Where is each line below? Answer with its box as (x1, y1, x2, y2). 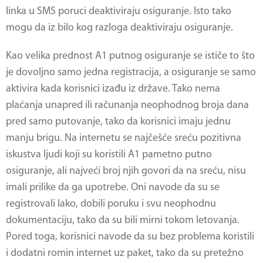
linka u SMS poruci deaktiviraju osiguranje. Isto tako (6, 6, 231, 17)
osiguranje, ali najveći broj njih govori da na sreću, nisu (6, 166, 246, 177)
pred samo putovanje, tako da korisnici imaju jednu (6, 116, 231, 127)
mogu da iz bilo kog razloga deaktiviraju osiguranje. (6, 22, 233, 33)
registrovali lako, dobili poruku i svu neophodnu (6, 198, 216, 210)
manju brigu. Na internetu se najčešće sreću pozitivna (6, 133, 241, 144)
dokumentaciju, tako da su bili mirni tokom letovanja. (6, 215, 240, 226)
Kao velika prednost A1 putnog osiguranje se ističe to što (6, 50, 255, 62)
